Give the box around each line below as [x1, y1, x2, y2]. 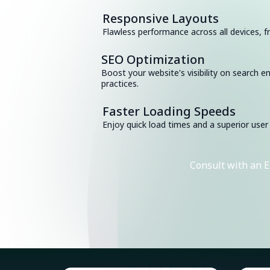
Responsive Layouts [102, 10, 219, 27]
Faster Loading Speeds [102, 103, 236, 119]
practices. [101, 78, 139, 89]
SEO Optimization [101, 51, 205, 67]
